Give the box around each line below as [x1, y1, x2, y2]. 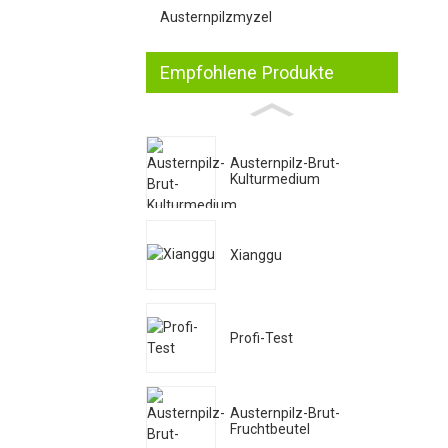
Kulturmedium [230, 171, 320, 188]
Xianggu [230, 246, 282, 263]
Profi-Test [230, 330, 293, 347]
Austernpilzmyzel [160, 8, 272, 25]
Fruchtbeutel [230, 421, 310, 438]
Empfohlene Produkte [160, 61, 334, 83]
